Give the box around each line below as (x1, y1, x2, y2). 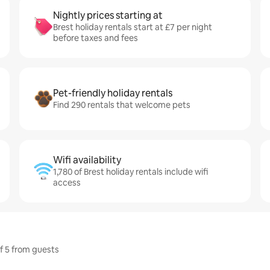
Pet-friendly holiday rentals (53, 87, 172, 99)
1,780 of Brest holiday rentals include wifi (53, 166, 208, 177)
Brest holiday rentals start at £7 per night (53, 22, 212, 33)
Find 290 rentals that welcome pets (53, 99, 190, 110)
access (53, 177, 81, 188)
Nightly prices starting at (53, 9, 163, 22)
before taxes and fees (53, 33, 138, 43)
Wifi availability (53, 154, 121, 166)
